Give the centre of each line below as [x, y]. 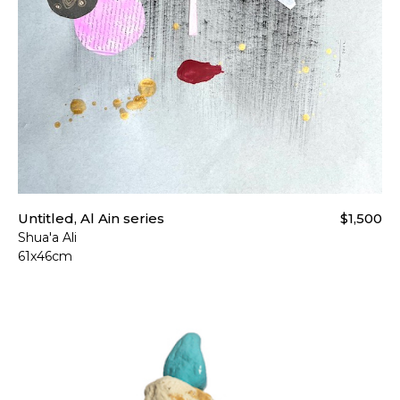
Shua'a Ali [47, 237]
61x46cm [45, 256]
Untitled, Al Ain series [91, 218]
